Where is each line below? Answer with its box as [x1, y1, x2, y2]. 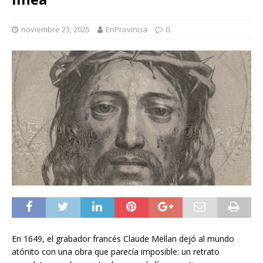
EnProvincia [106, 24, 147, 35]
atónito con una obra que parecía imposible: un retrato [12, 245, 220, 257]
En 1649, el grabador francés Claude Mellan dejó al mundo [12, 232, 234, 244]
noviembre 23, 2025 [21, 24, 90, 35]
